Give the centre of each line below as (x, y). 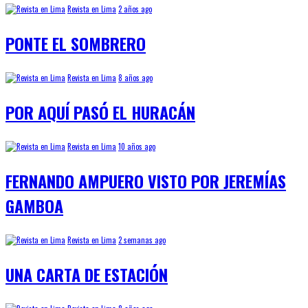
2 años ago (135, 9)
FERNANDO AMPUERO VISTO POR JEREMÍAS (146, 181)
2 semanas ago (142, 240)
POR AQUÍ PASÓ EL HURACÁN (100, 112)
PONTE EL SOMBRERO (76, 44)
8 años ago (135, 78)
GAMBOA (34, 206)
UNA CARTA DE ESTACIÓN (87, 275)
